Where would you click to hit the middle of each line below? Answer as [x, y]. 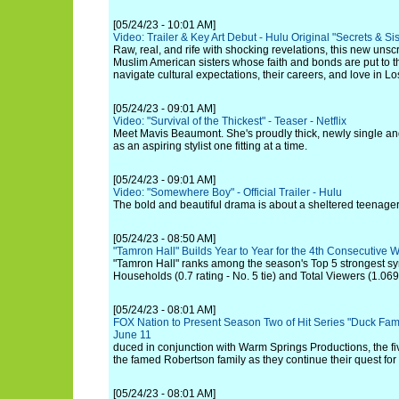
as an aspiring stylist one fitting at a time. [210, 146]
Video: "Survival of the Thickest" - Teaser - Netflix [230, 121]
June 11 [132, 335]
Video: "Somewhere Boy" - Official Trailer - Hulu [228, 192]
